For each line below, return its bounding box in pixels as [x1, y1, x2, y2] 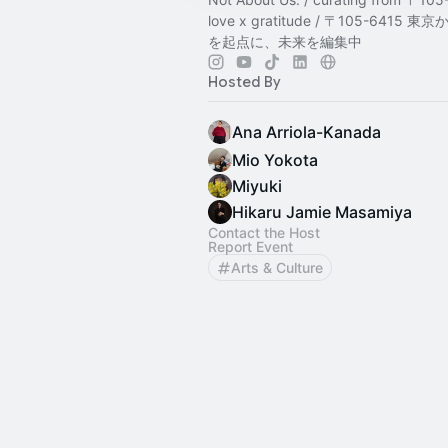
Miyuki [232, 176, 282, 196]
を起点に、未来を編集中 [208, 33, 362, 50]
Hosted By [208, 73, 281, 91]
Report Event [208, 238, 293, 255]
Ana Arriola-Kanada [232, 122, 381, 142]
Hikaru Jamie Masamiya [232, 202, 412, 222]
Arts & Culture [231, 259, 323, 276]
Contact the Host [208, 224, 320, 241]
